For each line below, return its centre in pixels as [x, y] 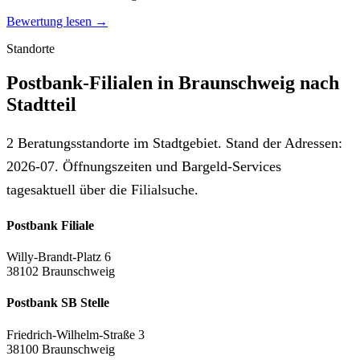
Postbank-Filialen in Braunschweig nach [173, 82]
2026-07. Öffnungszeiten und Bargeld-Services [144, 166]
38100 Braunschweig [61, 349]
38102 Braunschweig [61, 272]
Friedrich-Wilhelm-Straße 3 [76, 334]
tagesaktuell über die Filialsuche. [102, 189]
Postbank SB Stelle [58, 303]
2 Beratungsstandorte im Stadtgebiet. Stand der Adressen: [174, 143]
